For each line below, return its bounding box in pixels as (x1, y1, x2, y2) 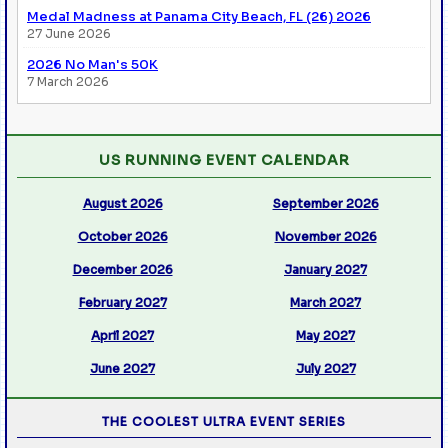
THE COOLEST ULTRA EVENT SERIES (102, 413, 346, 429)
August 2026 (82, 195, 163, 211)
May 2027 (296, 327, 355, 343)
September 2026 (272, 195, 379, 211)
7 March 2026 (27, 73, 109, 89)
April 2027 (91, 327, 154, 343)
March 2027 (290, 294, 361, 310)
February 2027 (78, 294, 167, 310)
